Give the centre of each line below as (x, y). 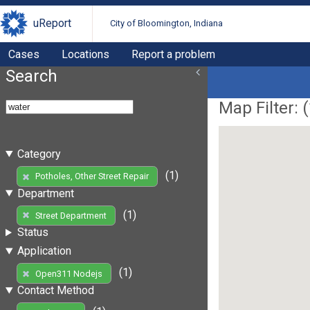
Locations (85, 54)
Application (44, 251)
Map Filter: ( (264, 108)
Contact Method (55, 291)
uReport (52, 24)
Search (31, 76)
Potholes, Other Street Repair (92, 176)
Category (39, 154)
